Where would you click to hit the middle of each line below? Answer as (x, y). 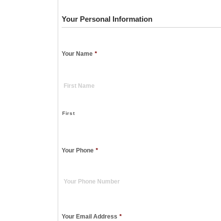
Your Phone (78, 150)
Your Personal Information (107, 19)
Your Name (77, 54)
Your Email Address (90, 216)
